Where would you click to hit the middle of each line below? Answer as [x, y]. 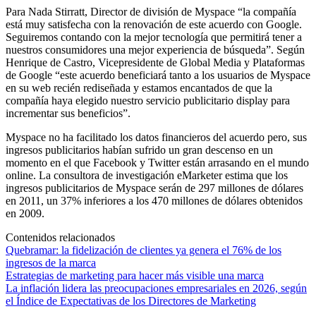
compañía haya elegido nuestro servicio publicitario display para [148, 100]
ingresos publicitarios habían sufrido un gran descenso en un [139, 150]
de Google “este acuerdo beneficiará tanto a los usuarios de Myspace [158, 75]
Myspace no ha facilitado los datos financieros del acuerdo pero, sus [156, 137]
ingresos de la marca [51, 262]
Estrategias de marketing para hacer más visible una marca [135, 275]
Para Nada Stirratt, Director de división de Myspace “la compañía [151, 11]
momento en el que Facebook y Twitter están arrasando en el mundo [157, 162]
